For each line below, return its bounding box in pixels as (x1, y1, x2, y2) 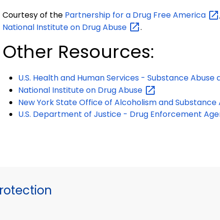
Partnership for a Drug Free (65, 9, 173, 21)
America (173, 9, 208, 21)
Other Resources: (2, 39, 154, 65)
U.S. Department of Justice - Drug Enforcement (18, 109, 204, 120)
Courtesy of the (2, 9, 65, 21)
